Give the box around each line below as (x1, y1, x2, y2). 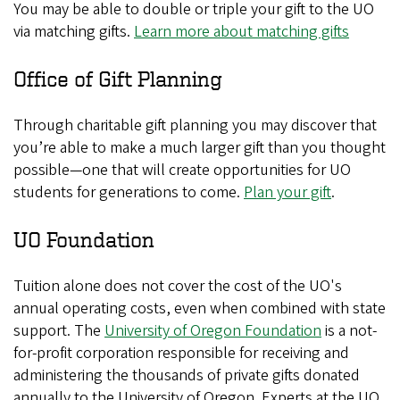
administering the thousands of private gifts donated (13, 364, 360, 387)
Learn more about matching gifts (134, 21, 349, 43)
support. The (13, 320, 104, 342)
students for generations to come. (13, 181, 244, 204)
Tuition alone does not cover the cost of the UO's (13, 275, 342, 297)
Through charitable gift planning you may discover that (13, 114, 377, 137)
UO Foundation (13, 228, 154, 251)
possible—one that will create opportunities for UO (13, 159, 351, 181)
